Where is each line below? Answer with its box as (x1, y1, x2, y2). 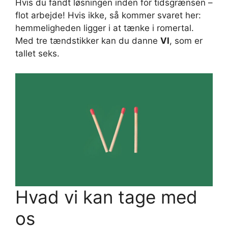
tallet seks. (15, 48, 60, 59)
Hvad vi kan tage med (15, 186, 197, 208)
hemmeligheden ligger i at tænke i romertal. (15, 23, 194, 34)
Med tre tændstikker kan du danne (15, 36, 160, 46)
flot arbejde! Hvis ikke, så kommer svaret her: (15, 10, 201, 21)
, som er (169, 36, 203, 46)
